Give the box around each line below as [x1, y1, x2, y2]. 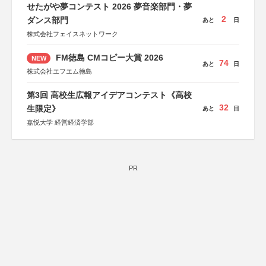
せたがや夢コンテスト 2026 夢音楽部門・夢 [27, 2, 192, 11]
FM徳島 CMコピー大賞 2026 [53, 53, 163, 62]
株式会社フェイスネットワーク [27, 30, 118, 37]
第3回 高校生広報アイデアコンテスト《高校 [27, 90, 192, 100]
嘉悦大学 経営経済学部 [27, 119, 94, 126]
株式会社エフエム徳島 [27, 68, 92, 75]
